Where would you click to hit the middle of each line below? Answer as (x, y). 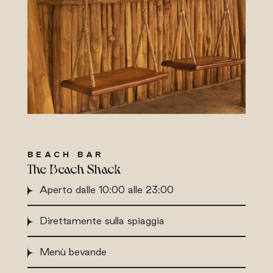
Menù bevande (73, 251)
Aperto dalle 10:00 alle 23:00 (106, 189)
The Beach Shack (74, 168)
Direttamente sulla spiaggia (102, 220)
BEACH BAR (66, 154)
